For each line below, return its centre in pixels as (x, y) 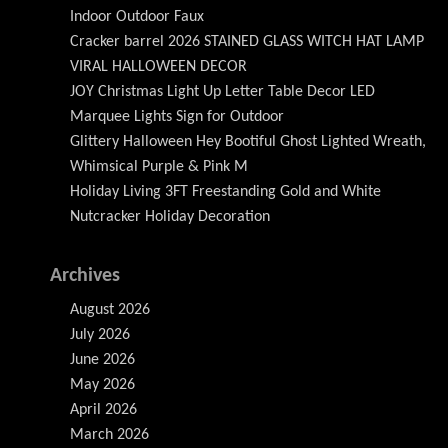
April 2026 (103, 410)
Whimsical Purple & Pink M (159, 167)
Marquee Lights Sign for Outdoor (177, 117)
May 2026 (102, 385)
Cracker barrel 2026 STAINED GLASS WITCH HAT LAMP (247, 42)
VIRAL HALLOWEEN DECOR (158, 67)
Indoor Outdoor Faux (137, 17)
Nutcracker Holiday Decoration (170, 217)
